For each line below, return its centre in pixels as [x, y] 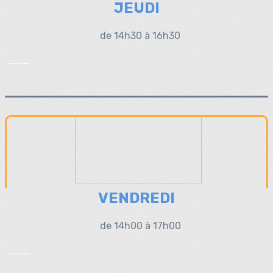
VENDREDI [136, 198]
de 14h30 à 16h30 [140, 36]
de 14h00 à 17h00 [140, 226]
